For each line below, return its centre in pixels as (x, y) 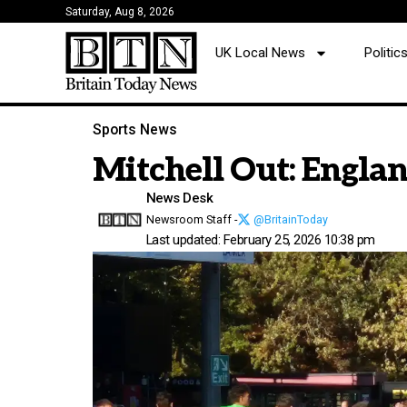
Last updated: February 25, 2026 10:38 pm (260, 240)
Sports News (135, 130)
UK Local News (260, 53)
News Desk (179, 199)
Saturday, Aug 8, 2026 (120, 12)
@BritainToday (290, 220)
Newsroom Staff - (191, 220)
